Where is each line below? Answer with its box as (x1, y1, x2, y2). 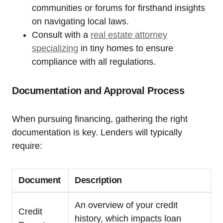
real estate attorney (91, 30, 167, 40)
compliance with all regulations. (32, 57, 156, 67)
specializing (32, 43, 78, 54)
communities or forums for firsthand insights (32, 3, 205, 13)
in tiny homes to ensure (78, 43, 173, 54)
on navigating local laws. (32, 16, 129, 27)
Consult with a (32, 30, 91, 40)
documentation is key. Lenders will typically (12, 127, 182, 138)
